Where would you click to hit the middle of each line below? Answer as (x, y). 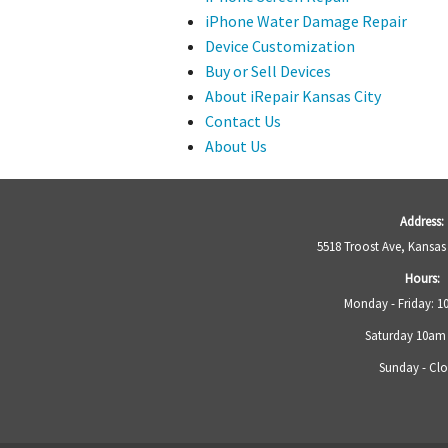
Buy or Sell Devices (267, 71)
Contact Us (242, 121)
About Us (235, 146)
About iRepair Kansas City (292, 96)
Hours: (422, 277)
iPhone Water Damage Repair (305, 21)
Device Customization (279, 46)
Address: (422, 221)
